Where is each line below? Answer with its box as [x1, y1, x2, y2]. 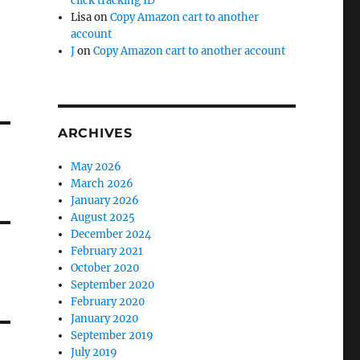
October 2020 [71, 261, 140, 275]
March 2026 [71, 177, 134, 190]
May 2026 [71, 160, 122, 174]
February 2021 [71, 244, 144, 258]
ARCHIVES [57, 125, 133, 141]
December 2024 [71, 227, 152, 241]
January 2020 [71, 312, 139, 325]
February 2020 [71, 295, 145, 309]
